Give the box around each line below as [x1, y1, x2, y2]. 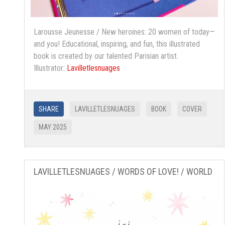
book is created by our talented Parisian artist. [34, 51, 178, 61]
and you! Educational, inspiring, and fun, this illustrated [34, 39, 200, 49]
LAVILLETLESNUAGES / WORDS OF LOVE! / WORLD [34, 166, 212, 177]
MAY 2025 [39, 123, 67, 132]
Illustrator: [34, 63, 67, 73]
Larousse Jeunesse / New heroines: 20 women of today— [34, 27, 215, 37]
